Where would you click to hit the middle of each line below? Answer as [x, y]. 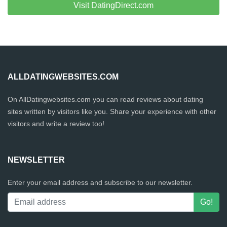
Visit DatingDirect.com [113, 5]
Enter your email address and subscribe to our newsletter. [100, 182]
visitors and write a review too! [56, 124]
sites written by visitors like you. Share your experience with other [112, 111]
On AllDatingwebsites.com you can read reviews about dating [105, 99]
